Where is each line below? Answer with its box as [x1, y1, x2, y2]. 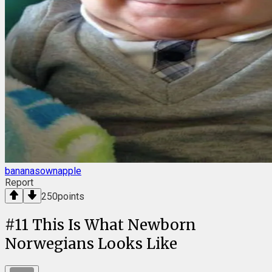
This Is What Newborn [32, 215, 196, 234]
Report [5, 176, 33, 188]
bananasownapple [5, 165, 81, 177]
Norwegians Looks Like [5, 234, 177, 253]
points [58, 190, 84, 202]
